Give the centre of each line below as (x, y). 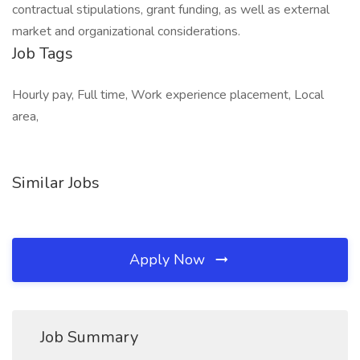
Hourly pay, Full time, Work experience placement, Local (168, 95)
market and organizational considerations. (126, 31)
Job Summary (89, 337)
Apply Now (169, 260)
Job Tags (43, 53)
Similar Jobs (56, 183)
